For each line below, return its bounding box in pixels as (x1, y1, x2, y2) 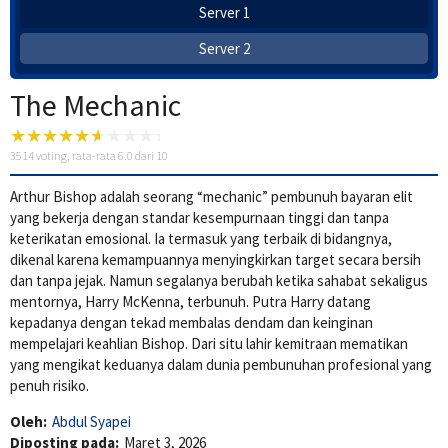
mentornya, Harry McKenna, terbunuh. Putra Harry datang (10, 292, 371, 312)
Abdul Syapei (52, 412, 131, 432)
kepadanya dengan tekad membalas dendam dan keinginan (10, 313, 373, 333)
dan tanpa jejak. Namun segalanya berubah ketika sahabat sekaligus (10, 271, 428, 291)
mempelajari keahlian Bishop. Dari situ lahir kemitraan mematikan (10, 334, 408, 354)
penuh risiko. (10, 376, 89, 396)
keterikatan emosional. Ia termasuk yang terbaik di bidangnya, (10, 229, 392, 249)
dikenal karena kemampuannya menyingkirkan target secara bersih (10, 250, 421, 270)
